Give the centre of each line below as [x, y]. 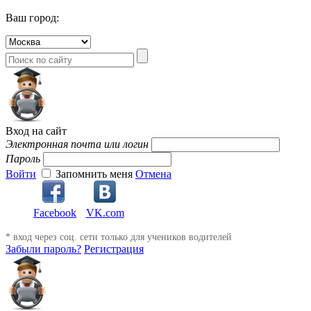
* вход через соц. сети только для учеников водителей [119, 237]
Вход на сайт [36, 131]
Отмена [153, 174]
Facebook [55, 213]
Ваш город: [32, 17]
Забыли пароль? [43, 249]
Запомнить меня [94, 174]
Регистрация [114, 249]
